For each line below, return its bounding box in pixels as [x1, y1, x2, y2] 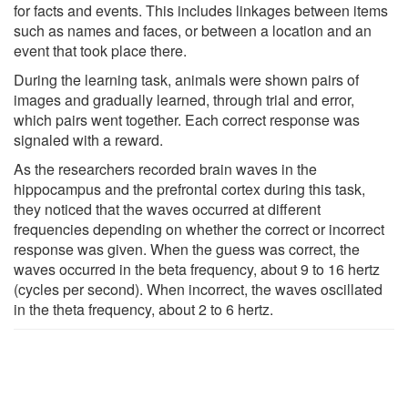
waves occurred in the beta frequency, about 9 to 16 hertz [14, 258, 380, 280]
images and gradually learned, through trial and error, [14, 88, 354, 110]
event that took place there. [14, 39, 187, 61]
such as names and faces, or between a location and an [14, 19, 372, 41]
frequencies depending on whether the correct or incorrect [14, 218, 384, 240]
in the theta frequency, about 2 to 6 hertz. [14, 298, 273, 320]
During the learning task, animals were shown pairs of [14, 68, 359, 90]
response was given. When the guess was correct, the [14, 238, 360, 260]
